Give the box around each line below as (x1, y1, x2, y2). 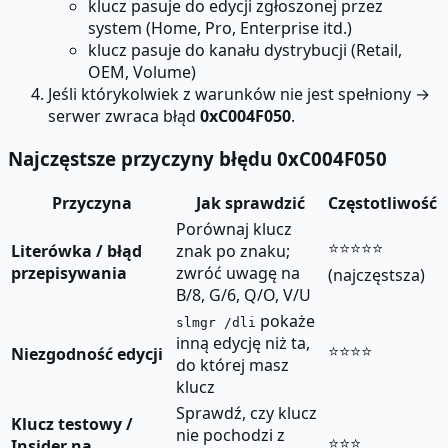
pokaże (256, 310, 315, 333)
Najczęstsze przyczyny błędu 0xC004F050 (8, 145, 387, 171)
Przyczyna (51, 192, 132, 215)
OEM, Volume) (88, 60, 196, 83)
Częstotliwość (328, 192, 437, 215)
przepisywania (11, 262, 127, 285)
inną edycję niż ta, (176, 332, 310, 355)
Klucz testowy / (11, 413, 133, 436)
